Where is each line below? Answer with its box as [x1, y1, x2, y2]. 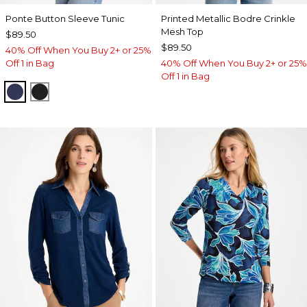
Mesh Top [160, 25, 204, 37]
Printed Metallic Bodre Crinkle [160, 12, 295, 24]
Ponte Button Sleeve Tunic [5, 12, 125, 24]
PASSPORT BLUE [15, 84, 111, 97]
